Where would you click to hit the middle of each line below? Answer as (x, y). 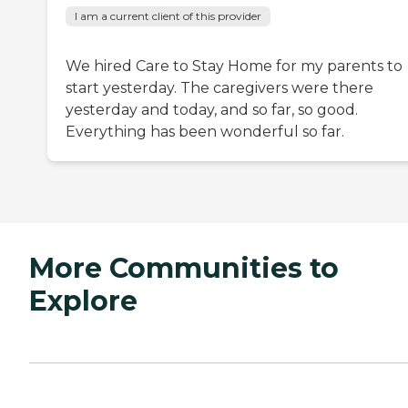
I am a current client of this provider (168, 16)
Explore (83, 301)
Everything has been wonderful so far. (205, 132)
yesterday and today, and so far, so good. (212, 110)
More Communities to (184, 269)
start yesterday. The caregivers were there (219, 88)
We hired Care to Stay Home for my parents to (234, 66)
